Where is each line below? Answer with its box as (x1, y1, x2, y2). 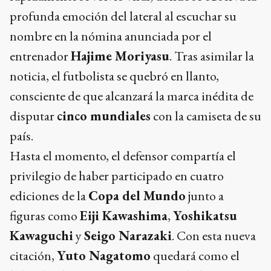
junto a (186, 187, 224, 204)
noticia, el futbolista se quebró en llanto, (10, 67, 219, 85)
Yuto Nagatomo (57, 247, 151, 264)
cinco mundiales (57, 107, 151, 125)
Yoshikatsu (173, 207, 237, 224)
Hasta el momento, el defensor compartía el (10, 147, 236, 165)
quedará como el (151, 247, 240, 264)
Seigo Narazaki (84, 227, 172, 244)
